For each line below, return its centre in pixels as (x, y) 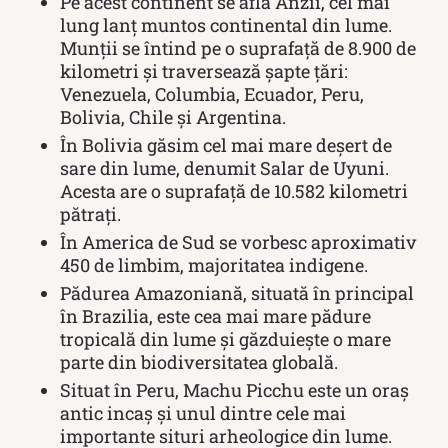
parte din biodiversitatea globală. (199, 361)
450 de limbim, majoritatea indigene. (214, 264)
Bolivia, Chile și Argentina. (173, 116)
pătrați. (90, 213)
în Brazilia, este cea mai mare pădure (215, 315)
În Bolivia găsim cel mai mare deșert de (226, 144)
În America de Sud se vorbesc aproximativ (238, 241)
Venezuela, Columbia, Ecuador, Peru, (212, 93)
